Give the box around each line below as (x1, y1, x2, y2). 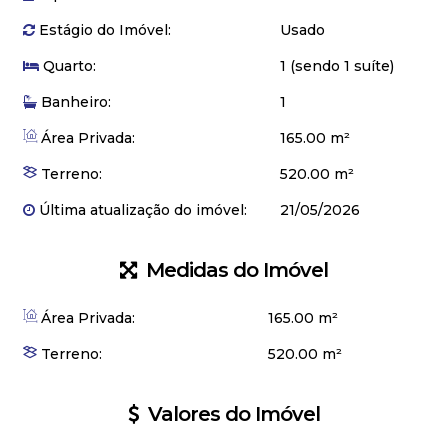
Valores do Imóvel (143, 402, 320, 426)
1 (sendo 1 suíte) (280, 57, 394, 75)
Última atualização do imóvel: (35, 201, 247, 219)
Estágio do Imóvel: (35, 21, 171, 39)
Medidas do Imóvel (141, 258, 328, 282)
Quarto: (39, 57, 96, 75)
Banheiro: (37, 93, 111, 111)
